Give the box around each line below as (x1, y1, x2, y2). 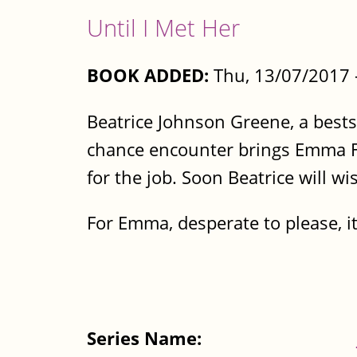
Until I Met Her (87, 11, 240, 43)
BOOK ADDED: (87, 63, 209, 88)
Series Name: (87, 326, 206, 351)
